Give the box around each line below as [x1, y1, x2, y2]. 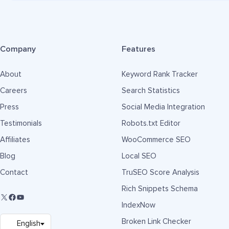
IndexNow [122, 201, 156, 209]
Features [122, 45, 156, 53]
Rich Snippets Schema [122, 185, 198, 193]
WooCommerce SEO [122, 136, 191, 144]
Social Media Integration [122, 103, 205, 111]
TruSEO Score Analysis [122, 169, 200, 176]
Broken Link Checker [122, 218, 192, 225]
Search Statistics [122, 87, 180, 95]
